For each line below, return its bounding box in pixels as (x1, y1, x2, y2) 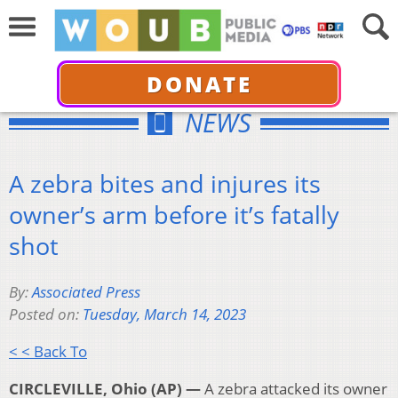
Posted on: (9, 304, 83, 325)
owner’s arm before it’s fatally (9, 197, 339, 231)
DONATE (146, 68, 252, 99)
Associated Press (32, 282, 140, 303)
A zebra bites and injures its (9, 166, 321, 200)
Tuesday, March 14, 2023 (83, 304, 246, 325)
